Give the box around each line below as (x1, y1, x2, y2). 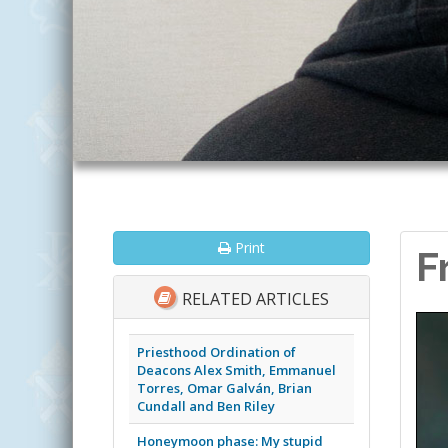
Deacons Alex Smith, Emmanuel (137, 360, 336, 379)
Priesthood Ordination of (137, 342, 296, 361)
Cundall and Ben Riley (137, 396, 275, 415)
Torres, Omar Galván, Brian (137, 378, 312, 397)
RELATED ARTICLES (178, 288, 330, 311)
